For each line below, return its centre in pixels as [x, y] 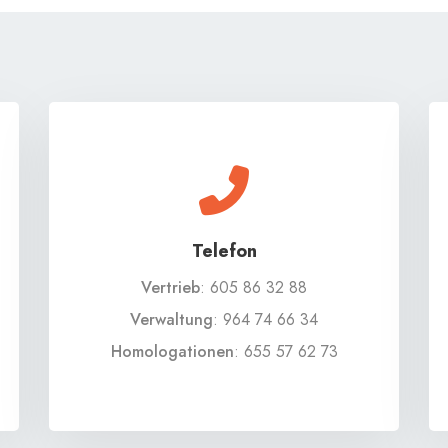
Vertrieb [170, 287]
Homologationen [172, 351]
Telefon [224, 251]
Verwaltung [171, 319]
